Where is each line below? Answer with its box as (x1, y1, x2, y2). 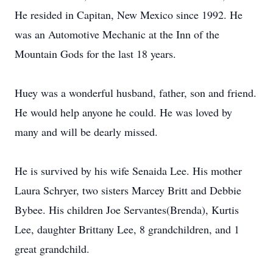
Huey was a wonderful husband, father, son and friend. (15, 85, 257, 100)
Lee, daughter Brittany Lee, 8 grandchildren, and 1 (15, 222, 239, 236)
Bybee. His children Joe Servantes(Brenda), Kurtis (15, 202, 239, 217)
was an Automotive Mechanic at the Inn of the (15, 27, 219, 41)
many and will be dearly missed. (15, 124, 158, 139)
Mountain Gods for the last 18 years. (15, 46, 176, 61)
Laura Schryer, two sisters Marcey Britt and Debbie (15, 183, 241, 197)
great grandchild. (15, 241, 90, 256)
